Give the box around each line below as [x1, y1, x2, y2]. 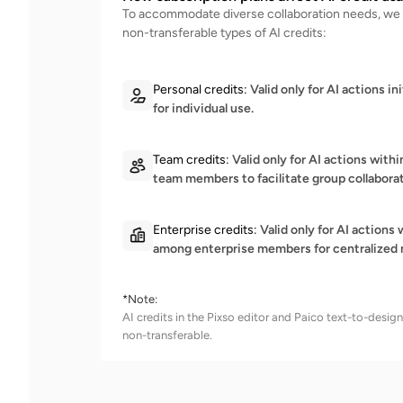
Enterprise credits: [153, 222, 257, 237]
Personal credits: [153, 82, 247, 97]
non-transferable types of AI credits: [122, 25, 327, 40]
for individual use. [153, 101, 254, 116]
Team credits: [153, 152, 229, 167]
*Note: [122, 292, 157, 306]
